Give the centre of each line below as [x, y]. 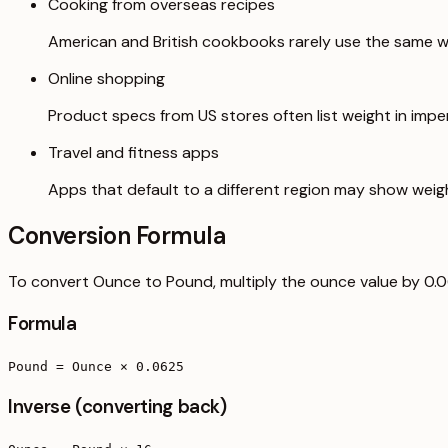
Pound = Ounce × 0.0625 [96, 366]
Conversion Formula [117, 236]
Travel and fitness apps [133, 153]
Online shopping [106, 79]
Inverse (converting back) [117, 407]
